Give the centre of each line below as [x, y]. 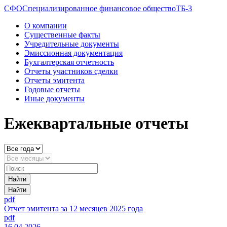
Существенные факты [62, 35]
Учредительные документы [72, 44]
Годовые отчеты [52, 89]
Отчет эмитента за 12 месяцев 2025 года [73, 208]
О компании [46, 26]
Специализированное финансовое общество [99, 8]
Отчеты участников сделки [71, 71]
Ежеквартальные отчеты [96, 123]
